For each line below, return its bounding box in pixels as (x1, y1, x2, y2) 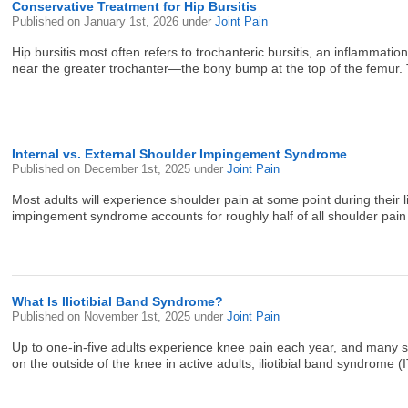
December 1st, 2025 (84, 162, 195, 176)
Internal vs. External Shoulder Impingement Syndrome (12, 147, 348, 161)
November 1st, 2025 (84, 310, 195, 323)
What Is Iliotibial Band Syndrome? (12, 294, 224, 309)
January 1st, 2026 (84, 15, 183, 28)
